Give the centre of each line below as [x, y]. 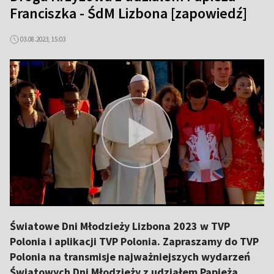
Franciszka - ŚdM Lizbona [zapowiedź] [128, 13]
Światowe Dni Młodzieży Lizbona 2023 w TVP [120, 226]
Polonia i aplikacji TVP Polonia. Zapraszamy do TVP [134, 241]
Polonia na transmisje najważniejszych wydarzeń [130, 257]
